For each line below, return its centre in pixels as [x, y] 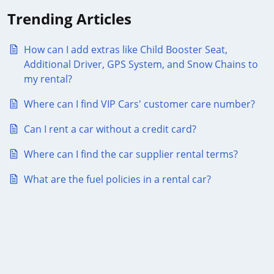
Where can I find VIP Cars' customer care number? [139, 104]
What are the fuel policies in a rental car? [117, 179]
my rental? [48, 79]
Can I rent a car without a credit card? [110, 129]
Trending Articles [69, 19]
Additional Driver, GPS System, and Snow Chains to [141, 64]
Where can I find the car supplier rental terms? [131, 154]
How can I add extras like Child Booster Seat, [126, 50]
